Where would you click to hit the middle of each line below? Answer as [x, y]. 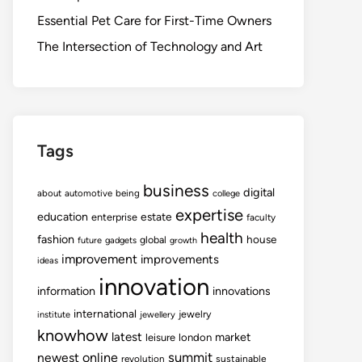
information [66, 291]
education [63, 217]
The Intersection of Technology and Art [150, 46]
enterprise [114, 217]
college [226, 194]
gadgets [121, 240]
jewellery [158, 315]
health [222, 238]
